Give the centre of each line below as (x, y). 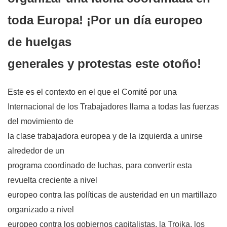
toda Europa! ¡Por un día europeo (105, 20)
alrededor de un (36, 151)
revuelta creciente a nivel (52, 180)
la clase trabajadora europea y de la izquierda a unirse (105, 136)
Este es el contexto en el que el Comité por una (92, 92)
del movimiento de (41, 122)
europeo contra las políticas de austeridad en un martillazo (112, 195)
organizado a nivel (41, 210)
